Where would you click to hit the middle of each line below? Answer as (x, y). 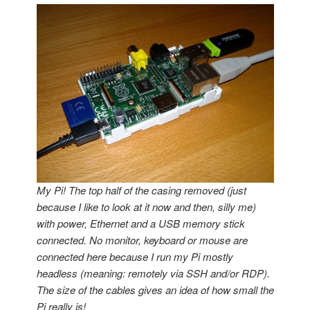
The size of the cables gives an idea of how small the (155, 290)
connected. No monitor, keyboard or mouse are (142, 240)
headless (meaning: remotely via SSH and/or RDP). (153, 273)
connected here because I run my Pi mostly (135, 257)
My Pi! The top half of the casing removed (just (141, 190)
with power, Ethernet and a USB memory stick (140, 224)
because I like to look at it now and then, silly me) (146, 207)
